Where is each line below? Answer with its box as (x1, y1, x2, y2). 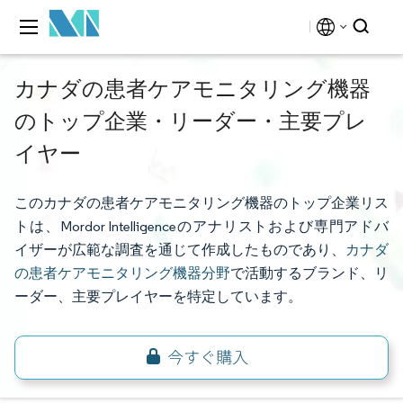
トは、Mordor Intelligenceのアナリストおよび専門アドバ (14, 218, 389, 235)
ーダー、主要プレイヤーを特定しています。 (14, 288, 302, 305)
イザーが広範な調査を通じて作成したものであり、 (14, 241, 345, 258)
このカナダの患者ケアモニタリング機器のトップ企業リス (14, 194, 389, 211)
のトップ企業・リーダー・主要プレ (14, 107, 367, 134)
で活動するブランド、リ (230, 264, 389, 282)
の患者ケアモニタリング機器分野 (14, 264, 230, 282)
